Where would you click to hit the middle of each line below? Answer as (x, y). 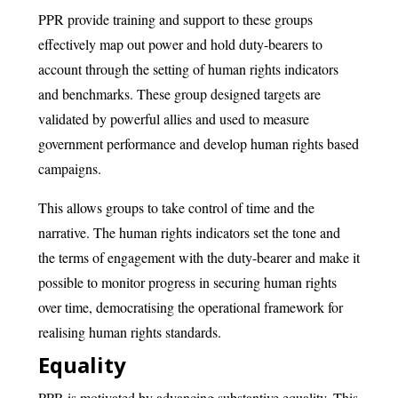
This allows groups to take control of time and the (176, 207)
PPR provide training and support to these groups (175, 19)
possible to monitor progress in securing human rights (187, 282)
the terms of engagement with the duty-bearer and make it (199, 257)
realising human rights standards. (129, 332)
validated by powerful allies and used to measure (173, 119)
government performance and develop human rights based (198, 143)
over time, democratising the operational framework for (190, 307)
